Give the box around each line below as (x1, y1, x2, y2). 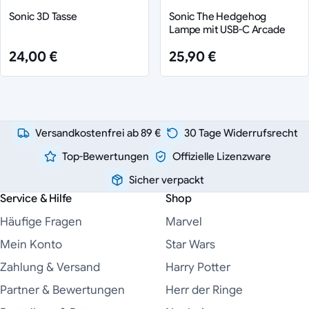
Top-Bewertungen (61, 150, 149, 163)
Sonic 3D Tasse (9, 10, 77, 23)
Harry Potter (166, 260, 230, 275)
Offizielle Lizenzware (172, 150, 271, 163)
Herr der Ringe (166, 283, 243, 298)
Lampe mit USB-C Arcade (169, 23, 286, 37)
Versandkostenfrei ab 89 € (34, 126, 161, 140)
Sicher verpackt (128, 173, 204, 187)
